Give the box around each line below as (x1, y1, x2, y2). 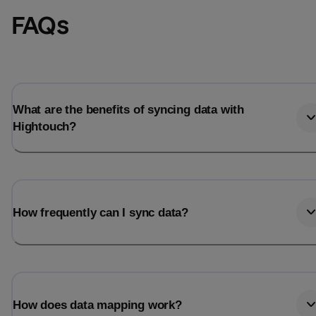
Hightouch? (13, 119, 77, 133)
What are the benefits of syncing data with (13, 102, 245, 116)
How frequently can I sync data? (13, 205, 189, 219)
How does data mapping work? (13, 298, 182, 312)
